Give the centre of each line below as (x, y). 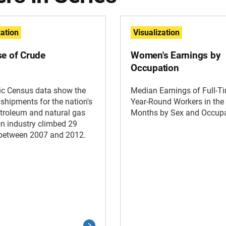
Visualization (156, 33)
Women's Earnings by (176, 55)
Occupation (155, 68)
